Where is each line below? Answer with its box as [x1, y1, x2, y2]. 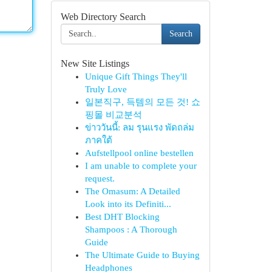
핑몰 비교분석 [84, 110, 142, 120]
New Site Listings [60, 58, 129, 69]
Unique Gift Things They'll [84, 72, 187, 81]
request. [84, 174, 115, 183]
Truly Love [84, 84, 127, 94]
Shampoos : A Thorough [84, 225, 177, 234]
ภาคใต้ [84, 135, 112, 145]
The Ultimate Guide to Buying [84, 250, 200, 260]
